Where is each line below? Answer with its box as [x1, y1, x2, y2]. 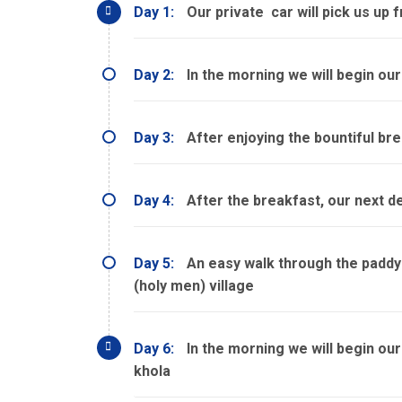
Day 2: [134, 66, 174, 83]
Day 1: [134, 4, 174, 21]
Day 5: [134, 255, 174, 272]
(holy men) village [134, 277, 254, 294]
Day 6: [134, 340, 174, 357]
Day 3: [134, 129, 174, 146]
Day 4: [134, 192, 174, 209]
